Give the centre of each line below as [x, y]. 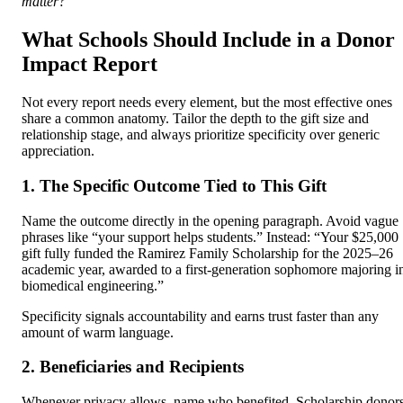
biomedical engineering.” [93, 285]
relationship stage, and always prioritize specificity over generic [201, 135]
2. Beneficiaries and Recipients [133, 367]
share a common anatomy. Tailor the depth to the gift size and [195, 119]
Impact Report [90, 64]
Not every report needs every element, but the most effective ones [207, 103]
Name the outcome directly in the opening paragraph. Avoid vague [210, 220]
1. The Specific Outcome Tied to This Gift [174, 185]
